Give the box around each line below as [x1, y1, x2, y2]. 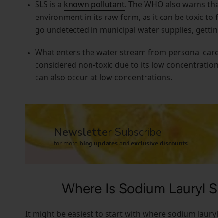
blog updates [79, 139, 118, 148]
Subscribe [115, 125, 162, 140]
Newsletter [54, 125, 115, 140]
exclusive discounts [131, 139, 188, 148]
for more [54, 139, 80, 148]
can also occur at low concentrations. [35, 72, 172, 83]
